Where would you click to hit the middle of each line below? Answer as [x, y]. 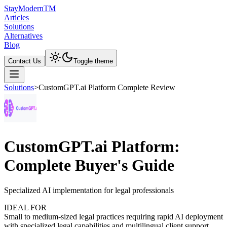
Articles [16, 17]
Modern [31, 8]
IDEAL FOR [25, 207]
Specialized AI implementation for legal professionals [89, 190]
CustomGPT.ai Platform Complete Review [107, 87]
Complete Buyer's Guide [89, 165]
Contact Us [25, 61]
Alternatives [23, 36]
